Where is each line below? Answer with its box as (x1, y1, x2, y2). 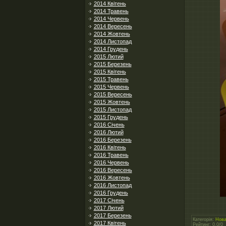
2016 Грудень (93, 190, 128, 196)
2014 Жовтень (93, 31, 130, 37)
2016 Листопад (93, 182, 132, 188)
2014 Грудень (93, 46, 128, 52)
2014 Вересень (93, 23, 132, 29)
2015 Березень (93, 61, 132, 67)
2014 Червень (93, 16, 129, 22)
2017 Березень (93, 212, 132, 218)
